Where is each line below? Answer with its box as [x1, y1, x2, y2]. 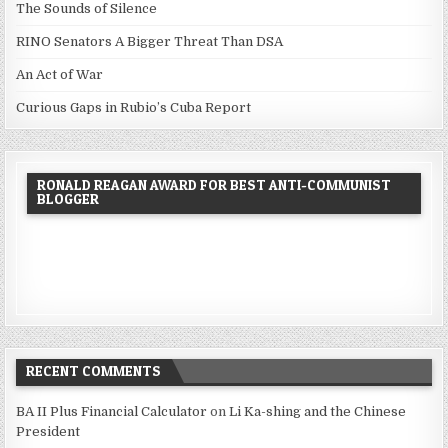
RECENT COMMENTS [26, 362, 162, 379]
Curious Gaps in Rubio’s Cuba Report [16, 99, 252, 115]
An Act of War [16, 66, 104, 82]
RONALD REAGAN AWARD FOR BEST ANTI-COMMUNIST [37, 175, 392, 193]
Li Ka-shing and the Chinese [229, 404, 407, 419]
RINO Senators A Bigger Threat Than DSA [16, 33, 284, 49]
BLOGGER [37, 189, 100, 207]
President [16, 424, 81, 439]
